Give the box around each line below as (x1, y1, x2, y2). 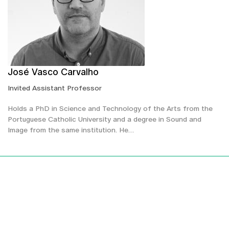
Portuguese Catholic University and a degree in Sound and (8, 114, 201, 123)
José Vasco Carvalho (8, 66, 99, 77)
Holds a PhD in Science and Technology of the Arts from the (8, 104, 213, 112)
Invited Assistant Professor (8, 83, 102, 92)
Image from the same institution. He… (8, 125, 134, 134)
